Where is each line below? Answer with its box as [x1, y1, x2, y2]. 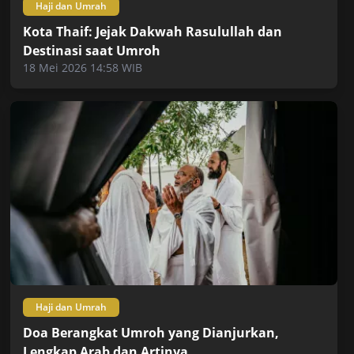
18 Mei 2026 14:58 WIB [23, 60, 143, 76]
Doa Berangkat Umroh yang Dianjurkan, [23, 323, 280, 341]
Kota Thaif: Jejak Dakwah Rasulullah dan [23, 23, 283, 41]
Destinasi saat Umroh [23, 42, 161, 60]
